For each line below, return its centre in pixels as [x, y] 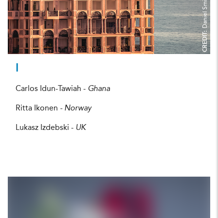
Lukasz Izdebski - [45, 128]
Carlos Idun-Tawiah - [52, 89]
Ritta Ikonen [37, 108]
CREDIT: [205, 40]
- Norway [75, 108]
